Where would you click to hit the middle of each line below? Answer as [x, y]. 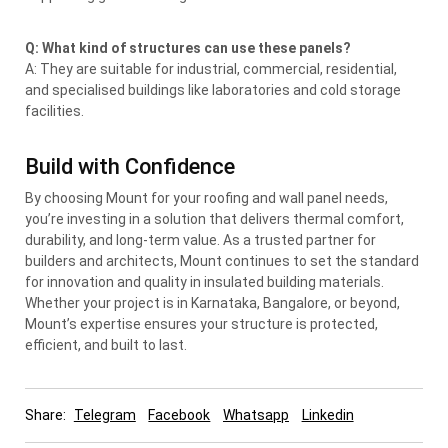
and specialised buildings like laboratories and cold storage [213, 89]
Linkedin [327, 414]
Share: [47, 414]
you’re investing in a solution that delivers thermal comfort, [214, 218]
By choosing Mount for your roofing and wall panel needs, [206, 197]
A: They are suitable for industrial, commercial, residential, [211, 68]
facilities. [54, 110]
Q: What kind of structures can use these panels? [188, 47]
